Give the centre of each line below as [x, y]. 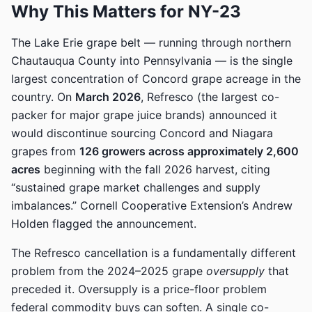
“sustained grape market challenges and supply [136, 187]
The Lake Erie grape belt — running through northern [151, 42]
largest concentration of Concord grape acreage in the [156, 79]
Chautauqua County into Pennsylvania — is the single [152, 61]
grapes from [45, 151]
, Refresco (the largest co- [210, 97]
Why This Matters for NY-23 [126, 11]
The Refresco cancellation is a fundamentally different [154, 253]
